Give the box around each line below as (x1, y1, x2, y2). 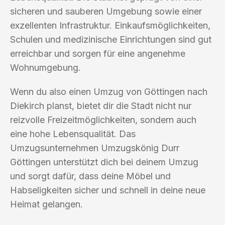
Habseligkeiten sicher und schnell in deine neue (10, 184, 205, 195)
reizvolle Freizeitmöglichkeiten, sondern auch (10, 114, 196, 125)
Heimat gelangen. (10, 198, 83, 209)
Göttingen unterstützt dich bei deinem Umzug (10, 156, 198, 167)
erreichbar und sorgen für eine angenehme (10, 48, 185, 59)
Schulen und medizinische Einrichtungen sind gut (10, 34, 211, 45)
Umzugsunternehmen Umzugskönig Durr (10, 142, 179, 153)
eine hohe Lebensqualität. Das (10, 128, 136, 139)
